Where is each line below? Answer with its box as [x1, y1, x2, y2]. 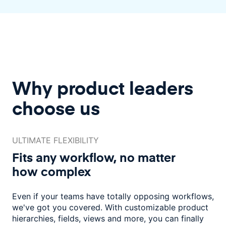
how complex [12, 162, 91, 180]
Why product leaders [12, 75, 193, 100]
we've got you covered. [12, 202, 105, 212]
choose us [12, 95, 100, 120]
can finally [165, 213, 204, 223]
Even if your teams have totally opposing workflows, [12, 191, 214, 201]
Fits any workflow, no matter [12, 148, 176, 165]
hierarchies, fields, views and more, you [12, 213, 165, 223]
